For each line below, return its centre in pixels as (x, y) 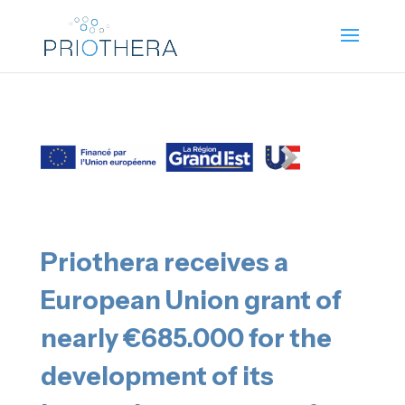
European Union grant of (191, 300)
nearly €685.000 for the (186, 338)
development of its (157, 376)
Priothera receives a (164, 262)
